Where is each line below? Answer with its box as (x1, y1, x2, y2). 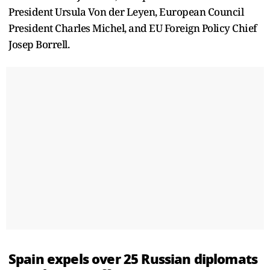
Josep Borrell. (8, 37, 69, 51)
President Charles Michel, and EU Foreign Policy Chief (8, 20, 257, 35)
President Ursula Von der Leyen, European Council (8, 4, 243, 19)
